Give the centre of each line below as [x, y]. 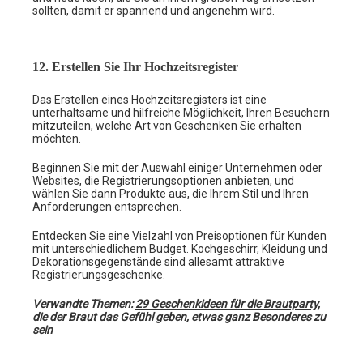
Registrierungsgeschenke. [99, 274]
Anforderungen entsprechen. [107, 206]
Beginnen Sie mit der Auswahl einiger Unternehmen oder [177, 167]
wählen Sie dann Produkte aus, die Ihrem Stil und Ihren [171, 193]
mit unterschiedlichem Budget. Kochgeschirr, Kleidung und [180, 248]
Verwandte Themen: [83, 303]
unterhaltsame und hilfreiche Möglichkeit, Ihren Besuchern [181, 112]
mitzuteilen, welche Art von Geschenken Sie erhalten [167, 125]
